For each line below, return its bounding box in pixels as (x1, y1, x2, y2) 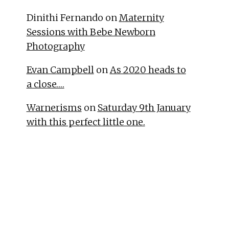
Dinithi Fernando (26, 12, 103, 24)
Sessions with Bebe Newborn (26, 26, 155, 38)
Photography (26, 40, 85, 53)
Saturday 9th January (97, 102, 191, 114)
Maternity (119, 12, 164, 24)
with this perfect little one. (26, 116, 145, 128)
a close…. (26, 78, 64, 90)
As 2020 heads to (109, 64, 186, 76)
